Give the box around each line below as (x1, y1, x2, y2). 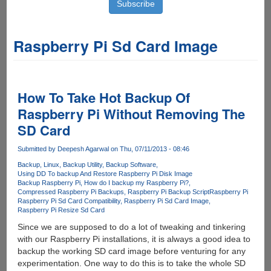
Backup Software (105, 161, 156, 169)
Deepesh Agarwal (57, 145, 109, 152)
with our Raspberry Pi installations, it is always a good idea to (17, 234, 250, 244)
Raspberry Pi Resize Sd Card (17, 206, 105, 214)
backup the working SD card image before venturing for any (17, 246, 246, 256)
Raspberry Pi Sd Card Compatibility (17, 197, 120, 205)
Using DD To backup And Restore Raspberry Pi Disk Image (17, 170, 192, 178)
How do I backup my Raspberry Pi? (83, 179, 189, 187)
